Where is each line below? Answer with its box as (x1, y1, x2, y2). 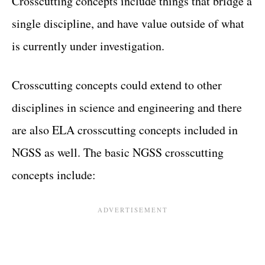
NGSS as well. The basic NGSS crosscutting (12, 144, 224, 160)
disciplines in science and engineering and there (12, 99, 242, 115)
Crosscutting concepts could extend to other (12, 77, 222, 93)
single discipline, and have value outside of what (12, 15, 244, 31)
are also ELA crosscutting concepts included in (12, 122, 238, 138)
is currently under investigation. (12, 38, 164, 54)
